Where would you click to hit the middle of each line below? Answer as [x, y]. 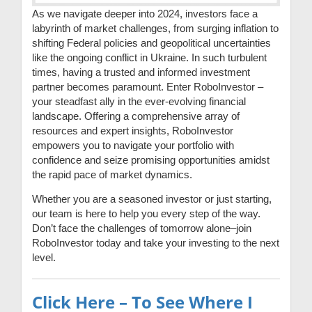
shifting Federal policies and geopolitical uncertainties [151, 42]
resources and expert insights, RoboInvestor [133, 130]
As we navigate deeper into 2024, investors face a [145, 13]
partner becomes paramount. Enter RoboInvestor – [148, 86]
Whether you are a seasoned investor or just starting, [152, 198]
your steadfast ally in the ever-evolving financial [139, 101]
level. [44, 257]
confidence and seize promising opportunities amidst [151, 159]
